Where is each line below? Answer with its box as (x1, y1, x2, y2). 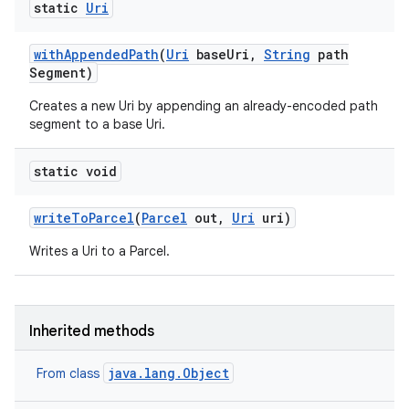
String (264, 46, 310, 63)
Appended (64, 46, 129, 63)
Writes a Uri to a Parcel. (29, 243, 170, 259)
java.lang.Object (108, 364, 229, 382)
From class (37, 365, 103, 382)
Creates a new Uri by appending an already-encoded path (29, 98, 378, 114)
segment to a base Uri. (29, 116, 165, 132)
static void (34, 163, 117, 180)
